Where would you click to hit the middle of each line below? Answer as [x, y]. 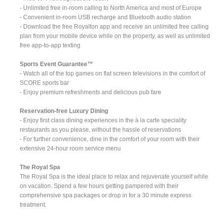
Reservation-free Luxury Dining [64, 111]
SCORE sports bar [45, 83]
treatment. [33, 204]
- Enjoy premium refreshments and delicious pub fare [91, 92]
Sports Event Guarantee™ [57, 64]
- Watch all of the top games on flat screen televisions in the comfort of [113, 73]
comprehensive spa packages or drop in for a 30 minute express [106, 195]
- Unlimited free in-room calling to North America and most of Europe [111, 8]
